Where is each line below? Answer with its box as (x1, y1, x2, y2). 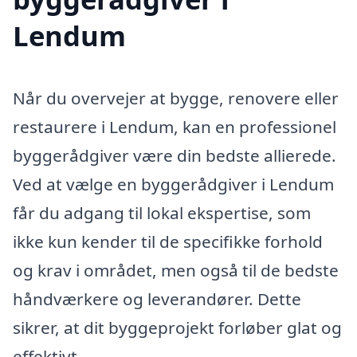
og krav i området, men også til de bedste (13, 259, 339, 282)
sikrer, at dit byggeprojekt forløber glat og (13, 316, 342, 339)
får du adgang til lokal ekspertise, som (13, 202, 311, 225)
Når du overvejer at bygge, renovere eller (13, 87, 339, 110)
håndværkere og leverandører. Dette (13, 288, 301, 311)
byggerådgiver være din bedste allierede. (13, 144, 336, 167)
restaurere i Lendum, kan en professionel (13, 116, 336, 139)
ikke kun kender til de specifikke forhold (13, 230, 323, 253)
